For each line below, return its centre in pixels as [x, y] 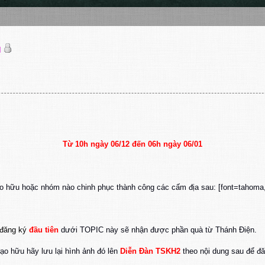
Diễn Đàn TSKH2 [150, 251]
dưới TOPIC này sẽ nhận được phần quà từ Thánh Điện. [158, 230]
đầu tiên [43, 230]
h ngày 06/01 [179, 144]
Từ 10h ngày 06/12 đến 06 [109, 144]
